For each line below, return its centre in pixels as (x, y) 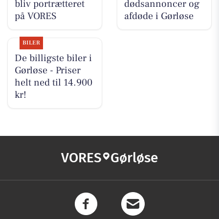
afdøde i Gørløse (159, 16)
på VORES (35, 16)
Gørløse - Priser (47, 71)
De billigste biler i (53, 58)
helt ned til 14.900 (53, 83)
